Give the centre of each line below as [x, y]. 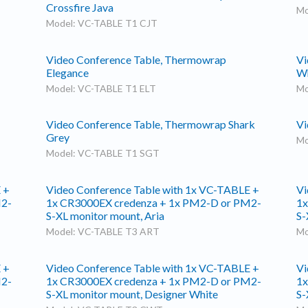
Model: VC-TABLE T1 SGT [103, 153]
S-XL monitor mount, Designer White [132, 294]
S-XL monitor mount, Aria [106, 215]
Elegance [68, 72]
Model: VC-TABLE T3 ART [103, 231]
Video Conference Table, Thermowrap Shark [151, 124]
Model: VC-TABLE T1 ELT [101, 88]
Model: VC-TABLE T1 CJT [102, 23]
